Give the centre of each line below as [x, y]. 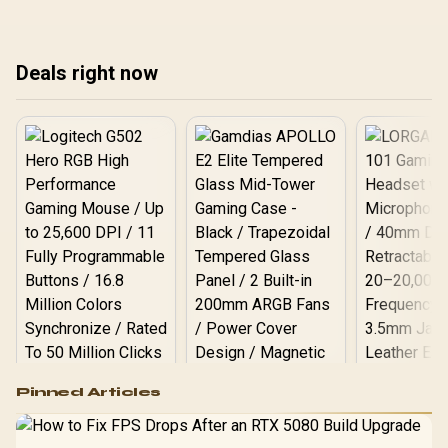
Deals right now [87, 73]
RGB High [95, 398]
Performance [96, 415]
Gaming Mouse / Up [95, 432]
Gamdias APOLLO [265, 429]
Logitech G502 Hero [95, 381]
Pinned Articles [88, 392]
